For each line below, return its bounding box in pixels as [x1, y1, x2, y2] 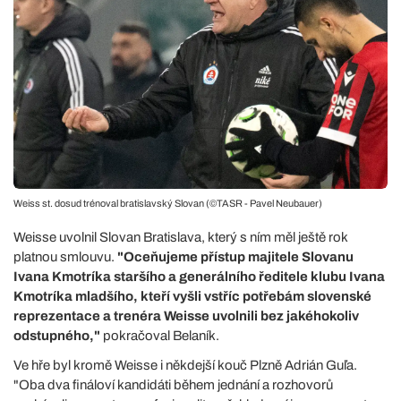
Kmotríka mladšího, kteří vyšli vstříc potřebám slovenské [13, 288, 371, 303]
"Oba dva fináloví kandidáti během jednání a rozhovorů [13, 377, 333, 392]
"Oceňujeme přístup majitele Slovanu [117, 249, 354, 264]
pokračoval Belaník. [100, 328, 219, 343]
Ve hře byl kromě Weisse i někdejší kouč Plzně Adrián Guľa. [13, 357, 357, 372]
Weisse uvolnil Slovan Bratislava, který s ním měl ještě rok [13, 229, 347, 244]
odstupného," [13, 328, 100, 343]
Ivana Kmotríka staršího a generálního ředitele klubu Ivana [13, 269, 385, 284]
